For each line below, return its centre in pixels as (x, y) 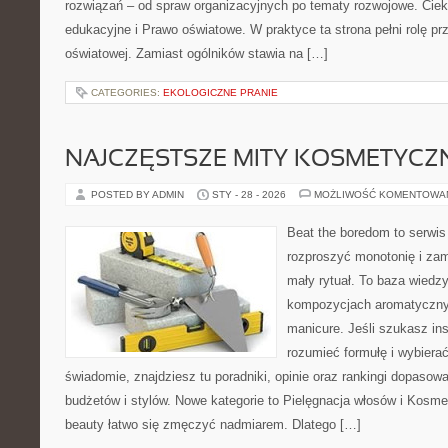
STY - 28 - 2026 (249, 194)
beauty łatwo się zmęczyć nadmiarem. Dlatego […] (213, 424)
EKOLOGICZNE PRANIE (220, 92)
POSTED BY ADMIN (139, 194)
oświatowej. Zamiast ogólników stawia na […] (196, 53)
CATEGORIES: (127, 92)
